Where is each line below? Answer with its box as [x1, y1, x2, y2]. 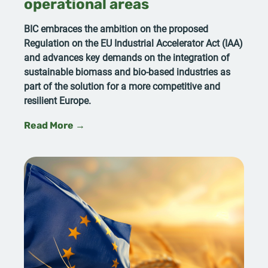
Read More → [24, 121, 85, 131]
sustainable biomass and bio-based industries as [24, 65, 230, 78]
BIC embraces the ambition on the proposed [24, 22, 208, 35]
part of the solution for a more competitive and [24, 79, 220, 92]
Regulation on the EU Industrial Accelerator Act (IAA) [24, 36, 243, 49]
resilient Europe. [24, 93, 93, 106]
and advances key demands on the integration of [24, 50, 230, 63]
